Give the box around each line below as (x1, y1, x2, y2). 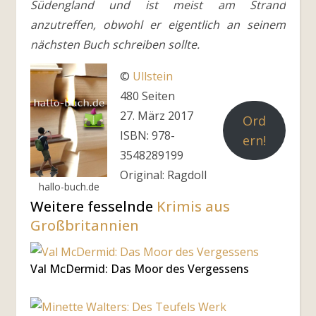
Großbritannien (30, 216, 139, 236)
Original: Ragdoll (120, 167, 207, 183)
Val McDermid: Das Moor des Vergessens (30, 261, 249, 277)
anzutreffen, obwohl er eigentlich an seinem (30, 17, 286, 32)
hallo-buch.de (38, 180, 99, 194)
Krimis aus (157, 197, 230, 217)
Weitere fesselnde (30, 197, 157, 217)
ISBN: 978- (120, 128, 176, 144)
